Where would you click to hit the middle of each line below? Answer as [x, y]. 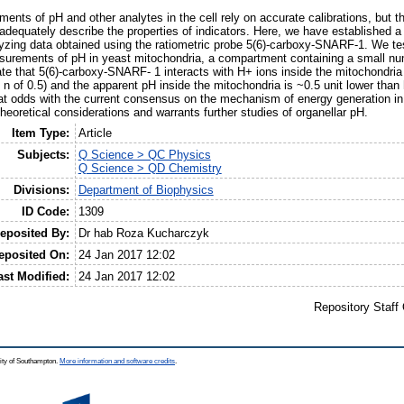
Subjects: [44, 155]
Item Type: [41, 133]
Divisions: [42, 190]
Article [95, 133]
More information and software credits [117, 361]
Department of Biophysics [146, 190]
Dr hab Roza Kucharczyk [143, 234]
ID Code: [46, 212]
